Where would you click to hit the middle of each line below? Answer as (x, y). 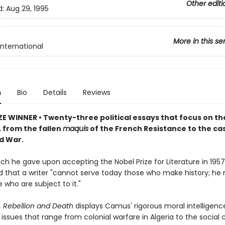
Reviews (96, 92)
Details (55, 92)
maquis (75, 129)
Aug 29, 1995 (27, 9)
